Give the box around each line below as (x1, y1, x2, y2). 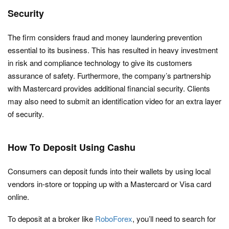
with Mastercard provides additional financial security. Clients (8, 83, 210, 94)
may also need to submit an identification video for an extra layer (8, 96, 221, 107)
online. (8, 191, 29, 202)
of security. (8, 108, 44, 120)
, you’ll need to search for (132, 213, 216, 224)
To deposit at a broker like (8, 213, 95, 224)
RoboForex (95, 213, 132, 224)
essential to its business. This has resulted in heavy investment (8, 44, 218, 56)
